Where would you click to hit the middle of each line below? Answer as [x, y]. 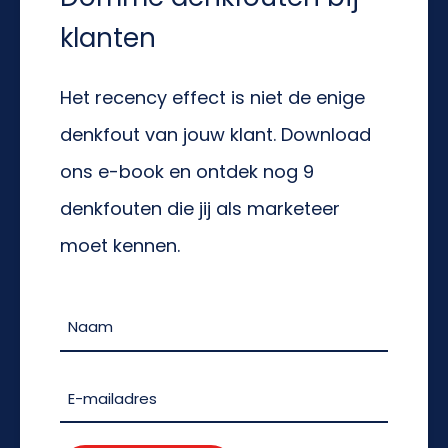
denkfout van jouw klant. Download [215, 134]
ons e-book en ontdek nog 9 [187, 171]
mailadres [100, 424]
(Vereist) [91, 353]
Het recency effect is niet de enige [212, 97]
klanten [108, 37]
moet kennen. [120, 245]
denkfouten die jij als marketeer [200, 208]
